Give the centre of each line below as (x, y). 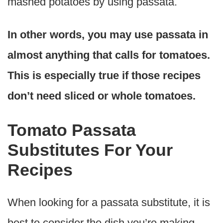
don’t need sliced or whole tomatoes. (102, 96)
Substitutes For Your (90, 150)
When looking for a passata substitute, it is (109, 203)
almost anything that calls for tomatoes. (109, 55)
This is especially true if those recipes (104, 75)
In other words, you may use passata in (108, 34)
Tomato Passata (72, 130)
